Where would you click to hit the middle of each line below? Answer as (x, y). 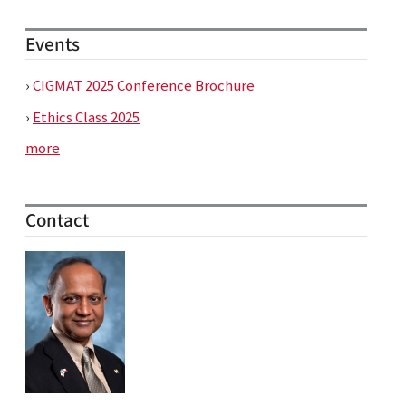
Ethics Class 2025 (86, 116)
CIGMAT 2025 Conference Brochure (144, 85)
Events (53, 44)
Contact (57, 221)
